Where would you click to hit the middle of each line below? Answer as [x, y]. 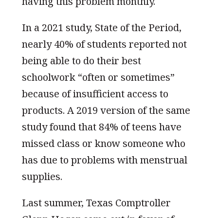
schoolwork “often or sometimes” [98, 77]
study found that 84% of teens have [101, 127]
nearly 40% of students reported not [104, 44]
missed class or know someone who [103, 143]
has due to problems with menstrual [104, 160]
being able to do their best [81, 60]
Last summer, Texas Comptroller [96, 202]
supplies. [42, 176]
